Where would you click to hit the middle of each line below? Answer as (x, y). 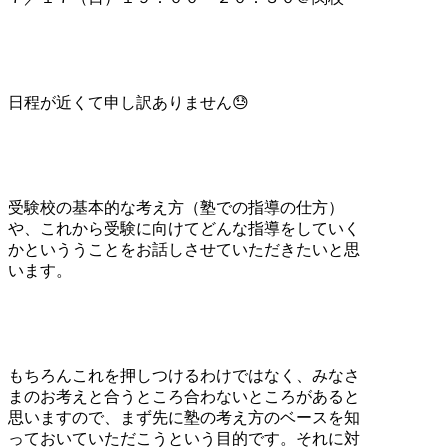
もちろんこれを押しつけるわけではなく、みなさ (184, 375)
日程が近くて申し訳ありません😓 (128, 102)
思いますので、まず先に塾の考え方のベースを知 (184, 417)
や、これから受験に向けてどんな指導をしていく (184, 228)
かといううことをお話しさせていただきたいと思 (184, 249)
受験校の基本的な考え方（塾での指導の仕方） (176, 207)
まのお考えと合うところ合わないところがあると (184, 396)
